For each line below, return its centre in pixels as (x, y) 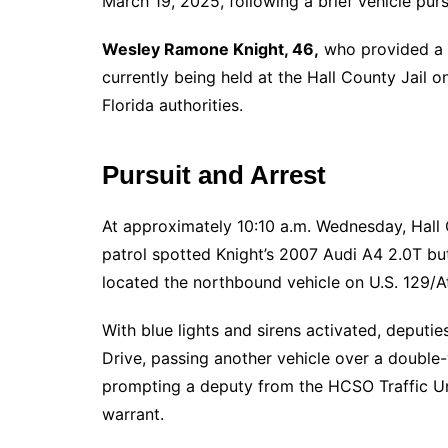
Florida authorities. (172, 105)
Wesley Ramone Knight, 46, (210, 49)
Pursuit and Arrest (214, 175)
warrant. (133, 414)
